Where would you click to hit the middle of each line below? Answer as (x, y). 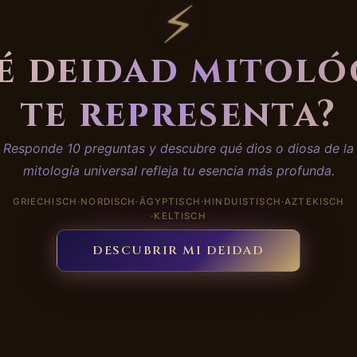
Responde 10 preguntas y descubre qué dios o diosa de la (178, 148)
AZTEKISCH (315, 202)
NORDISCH (108, 202)
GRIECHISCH (45, 202)
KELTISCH (180, 216)
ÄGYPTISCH (170, 202)
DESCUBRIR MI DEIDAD (178, 251)
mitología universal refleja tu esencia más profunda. (178, 171)
